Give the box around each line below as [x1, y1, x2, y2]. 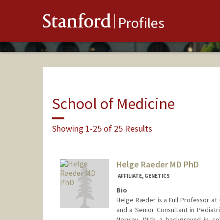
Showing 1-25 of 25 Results [52, 122, 152, 134]
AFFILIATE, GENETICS [117, 172, 170, 180]
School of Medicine [52, 93, 175, 113]
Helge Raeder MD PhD [116, 159, 199, 170]
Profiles [118, 13, 165, 32]
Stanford [43, 13, 111, 34]
